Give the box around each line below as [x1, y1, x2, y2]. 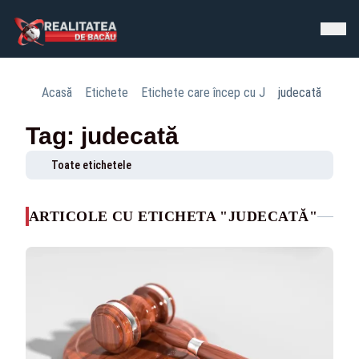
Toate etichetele [51, 159, 131, 171]
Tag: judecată [26, 123, 179, 149]
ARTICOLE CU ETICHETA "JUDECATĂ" [29, 208, 317, 224]
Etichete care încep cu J [141, 85, 265, 100]
